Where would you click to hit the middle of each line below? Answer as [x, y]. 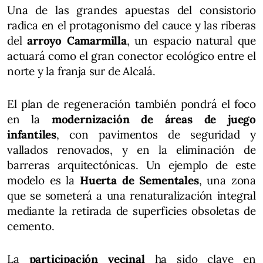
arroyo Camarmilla [77, 41]
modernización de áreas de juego [154, 119]
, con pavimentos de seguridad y [156, 135]
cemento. [31, 226]
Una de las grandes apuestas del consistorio [131, 10]
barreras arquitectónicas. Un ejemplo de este [131, 165]
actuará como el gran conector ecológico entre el [131, 56]
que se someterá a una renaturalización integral [131, 196]
